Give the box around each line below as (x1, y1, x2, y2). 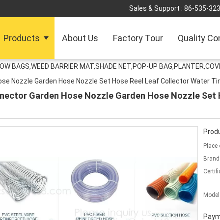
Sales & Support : (129, 4, 184, 12)
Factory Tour (113, 33, 164, 43)
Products (3, 33, 40, 43)
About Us (62, 33, 99, 43)
